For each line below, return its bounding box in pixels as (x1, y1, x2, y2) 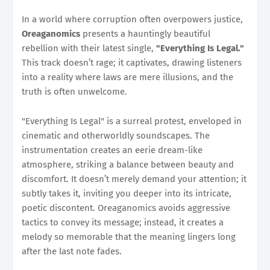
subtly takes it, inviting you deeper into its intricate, (22, 187, 231, 199)
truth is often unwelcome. (22, 86, 127, 97)
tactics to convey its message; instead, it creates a (22, 216, 224, 228)
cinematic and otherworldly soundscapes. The (22, 130, 210, 141)
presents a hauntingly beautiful (80, 28, 210, 39)
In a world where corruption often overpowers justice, (22, 13, 243, 25)
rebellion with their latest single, (22, 42, 156, 54)
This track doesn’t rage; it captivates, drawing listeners (22, 57, 242, 68)
